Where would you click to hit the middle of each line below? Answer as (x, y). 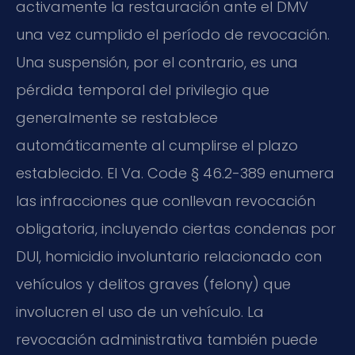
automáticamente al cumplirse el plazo (157, 145)
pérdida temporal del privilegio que (143, 90)
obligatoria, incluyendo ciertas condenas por (176, 228)
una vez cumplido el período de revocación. (173, 34)
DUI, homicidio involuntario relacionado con (169, 256)
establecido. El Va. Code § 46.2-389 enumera (175, 173)
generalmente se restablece (117, 117)
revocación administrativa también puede (167, 339)
